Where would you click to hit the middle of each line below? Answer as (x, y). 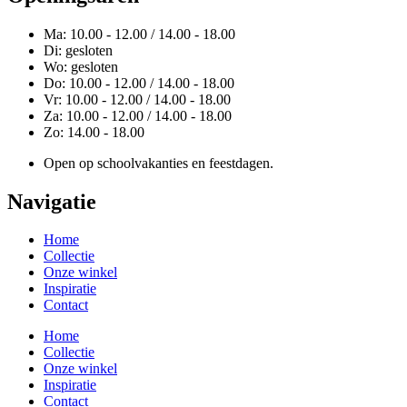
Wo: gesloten (81, 66)
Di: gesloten (78, 50)
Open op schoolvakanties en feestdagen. (159, 163)
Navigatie (52, 201)
